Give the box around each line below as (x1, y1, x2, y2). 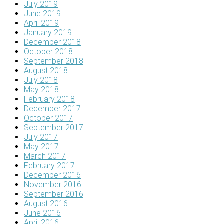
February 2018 (24, 94, 75, 104)
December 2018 (24, 37, 81, 47)
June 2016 (24, 208, 61, 218)
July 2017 (24, 132, 58, 142)
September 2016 (24, 189, 83, 199)
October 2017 (24, 113, 73, 123)
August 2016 (24, 199, 68, 209)
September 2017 (24, 123, 83, 133)
